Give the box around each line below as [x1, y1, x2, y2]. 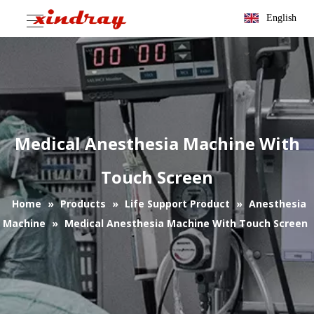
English [266, 13, 296, 23]
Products [60, 197, 106, 210]
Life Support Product [124, 197, 230, 210]
